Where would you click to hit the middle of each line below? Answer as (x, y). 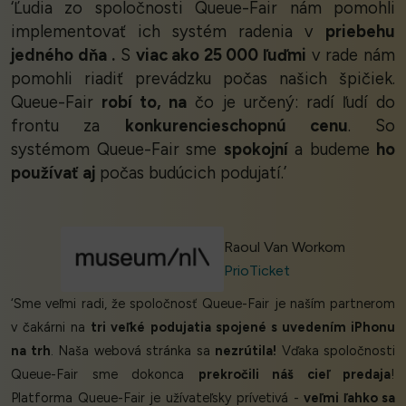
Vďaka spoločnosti (336, 351)
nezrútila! (246, 351)
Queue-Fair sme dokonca (105, 375)
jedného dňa (59, 56)
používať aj (53, 174)
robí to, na (145, 103)
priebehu (360, 32)
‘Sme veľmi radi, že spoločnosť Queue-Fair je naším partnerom (203, 304)
